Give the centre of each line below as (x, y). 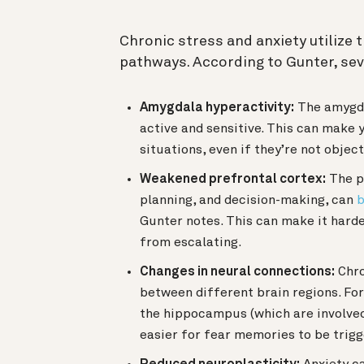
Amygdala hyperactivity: (217, 108)
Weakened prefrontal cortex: (233, 180)
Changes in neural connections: (237, 273)
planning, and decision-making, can (248, 201)
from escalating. (191, 243)
